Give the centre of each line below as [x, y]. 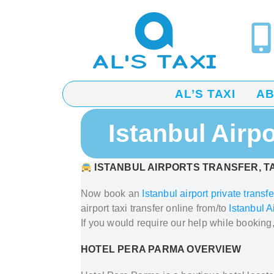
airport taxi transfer [124, 208]
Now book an [112, 194]
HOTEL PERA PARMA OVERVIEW [161, 249]
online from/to [198, 208]
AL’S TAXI [206, 94]
